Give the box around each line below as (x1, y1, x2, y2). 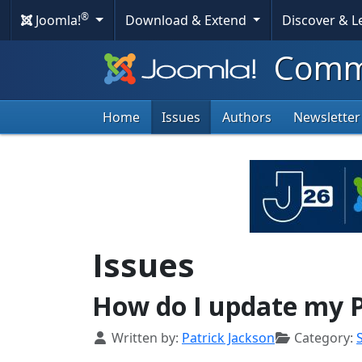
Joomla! (32, 11, 81, 29)
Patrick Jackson (182, 329, 275, 347)
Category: (291, 329, 356, 347)
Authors (222, 108, 271, 127)
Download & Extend (124, 11, 250, 29)
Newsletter (293, 108, 360, 127)
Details (91, 328, 137, 347)
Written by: (108, 329, 182, 347)
